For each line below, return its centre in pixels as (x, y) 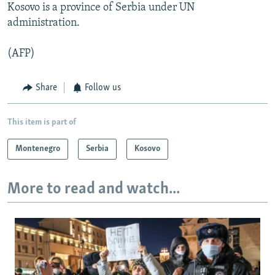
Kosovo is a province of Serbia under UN (101, 8)
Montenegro (38, 149)
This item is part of (42, 122)
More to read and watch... (94, 189)
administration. (44, 23)
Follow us (103, 88)
